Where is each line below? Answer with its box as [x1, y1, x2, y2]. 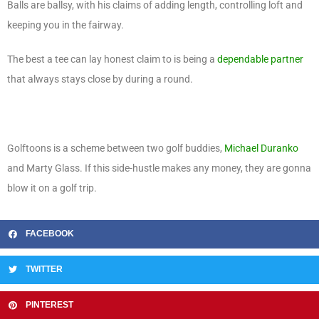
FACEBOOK [26, 229, 74, 239]
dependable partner [217, 53, 303, 66]
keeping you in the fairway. [7, 19, 128, 31]
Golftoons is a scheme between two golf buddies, [7, 142, 224, 155]
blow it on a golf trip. [7, 182, 97, 194]
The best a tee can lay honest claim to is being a [7, 53, 217, 66]
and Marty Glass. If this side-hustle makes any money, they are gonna [7, 162, 311, 174]
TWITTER [26, 264, 63, 275]
